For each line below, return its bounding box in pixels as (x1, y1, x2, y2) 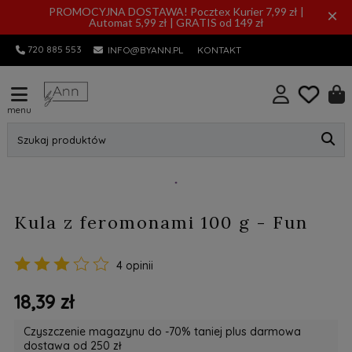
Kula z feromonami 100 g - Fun (13, 211, 308, 233)
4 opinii (115, 258, 153, 273)
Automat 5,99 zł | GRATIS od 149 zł (88, 16, 264, 29)
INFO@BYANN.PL (108, 44, 184, 56)
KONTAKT (197, 44, 242, 56)
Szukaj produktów (16, 134, 106, 146)
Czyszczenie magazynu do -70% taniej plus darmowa (23, 324, 301, 339)
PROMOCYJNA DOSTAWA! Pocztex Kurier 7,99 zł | (48, 5, 304, 18)
